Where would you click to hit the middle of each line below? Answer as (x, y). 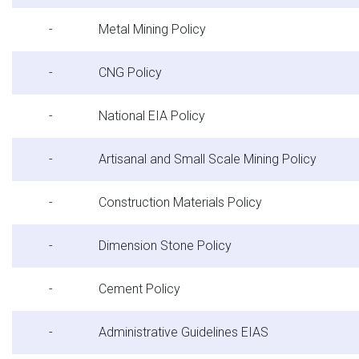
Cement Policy (141, 289)
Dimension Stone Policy (167, 246)
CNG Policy (132, 73)
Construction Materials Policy (182, 203)
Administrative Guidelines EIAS (184, 333)
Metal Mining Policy (154, 30)
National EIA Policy (153, 116)
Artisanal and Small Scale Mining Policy (209, 159)
